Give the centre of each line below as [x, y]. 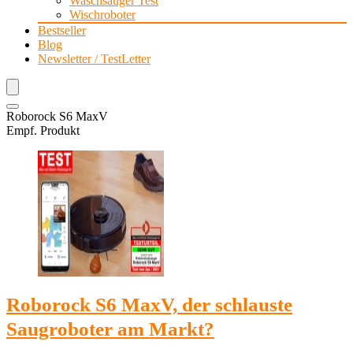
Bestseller [62, 30]
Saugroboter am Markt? [110, 329]
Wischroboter [102, 15]
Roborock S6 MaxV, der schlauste [149, 305]
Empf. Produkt [43, 130]
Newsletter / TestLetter [94, 59]
